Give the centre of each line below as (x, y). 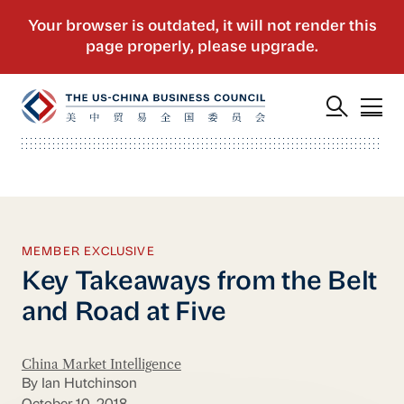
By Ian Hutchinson (79, 385)
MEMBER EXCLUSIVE (88, 252)
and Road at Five (124, 314)
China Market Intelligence (101, 364)
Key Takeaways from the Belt (199, 283)
